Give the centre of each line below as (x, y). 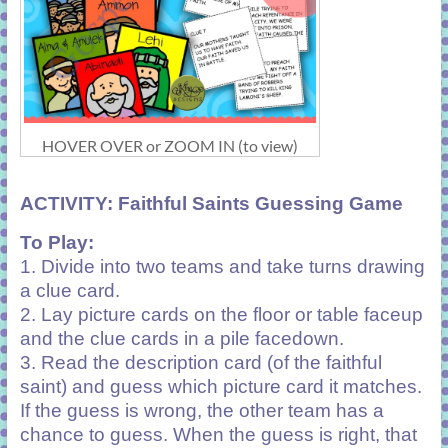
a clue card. (69, 290)
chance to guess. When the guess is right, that (218, 434)
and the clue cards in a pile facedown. (181, 338)
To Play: (56, 242)
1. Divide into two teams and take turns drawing (222, 266)
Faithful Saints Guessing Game (260, 203)
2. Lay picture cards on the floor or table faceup (221, 314)
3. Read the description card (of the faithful (200, 362)
